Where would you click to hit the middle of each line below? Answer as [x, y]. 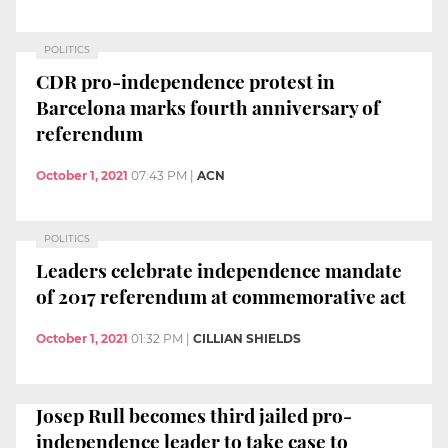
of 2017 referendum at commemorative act [221, 296]
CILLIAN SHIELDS [247, 338]
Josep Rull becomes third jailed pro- [194, 414]
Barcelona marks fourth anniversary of [208, 107]
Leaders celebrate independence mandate [219, 270]
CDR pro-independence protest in [185, 81]
